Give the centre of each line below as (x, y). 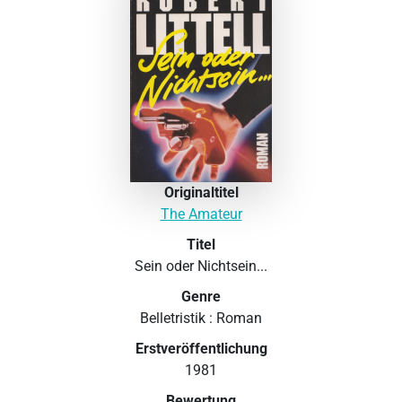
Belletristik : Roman (201, 318)
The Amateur (201, 214)
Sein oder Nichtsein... (201, 266)
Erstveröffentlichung (201, 348)
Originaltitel (201, 192)
